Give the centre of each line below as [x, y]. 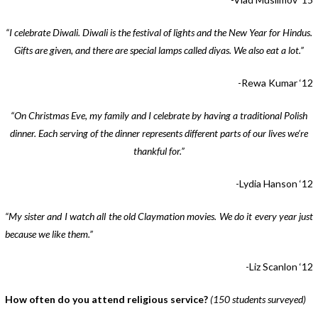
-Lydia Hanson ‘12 [275, 183]
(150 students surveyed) [258, 299]
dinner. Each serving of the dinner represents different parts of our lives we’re [159, 133]
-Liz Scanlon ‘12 [280, 267]
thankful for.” [159, 151]
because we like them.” [49, 234]
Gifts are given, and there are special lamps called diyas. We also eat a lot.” [159, 50]
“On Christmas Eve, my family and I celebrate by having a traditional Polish [159, 115]
